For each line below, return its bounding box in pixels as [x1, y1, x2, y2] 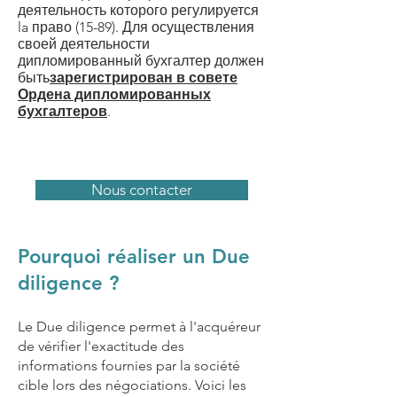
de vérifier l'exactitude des [18, 338, 184, 354]
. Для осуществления [115, 19, 254, 35]
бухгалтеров [18, 103, 107, 120]
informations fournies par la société [18, 357, 240, 374]
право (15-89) [32, 19, 115, 35]
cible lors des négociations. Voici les [18, 377, 246, 393]
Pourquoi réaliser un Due [18, 245, 250, 269]
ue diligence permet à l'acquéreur [47, 318, 261, 335]
